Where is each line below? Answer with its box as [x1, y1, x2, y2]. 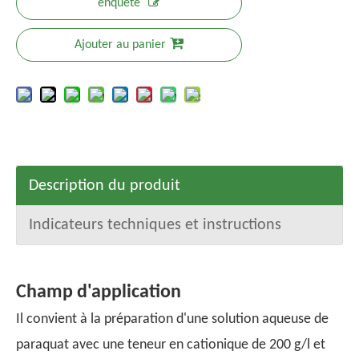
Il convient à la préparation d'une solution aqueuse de [16, 312, 329, 327]
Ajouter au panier [75, 38, 166, 51]
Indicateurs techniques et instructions [29, 217, 281, 233]
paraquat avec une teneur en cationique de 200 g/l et [16, 337, 325, 353]
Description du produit [29, 178, 180, 194]
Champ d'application [16, 283, 181, 302]
